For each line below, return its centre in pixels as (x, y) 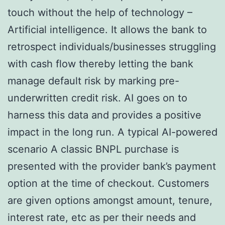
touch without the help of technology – (100, 12)
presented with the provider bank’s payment (112, 166)
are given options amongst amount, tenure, (110, 200)
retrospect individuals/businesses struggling (112, 46)
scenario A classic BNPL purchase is (93, 149)
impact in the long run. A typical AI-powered (113, 132)
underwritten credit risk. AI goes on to (97, 98)
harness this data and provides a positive (104, 115)
